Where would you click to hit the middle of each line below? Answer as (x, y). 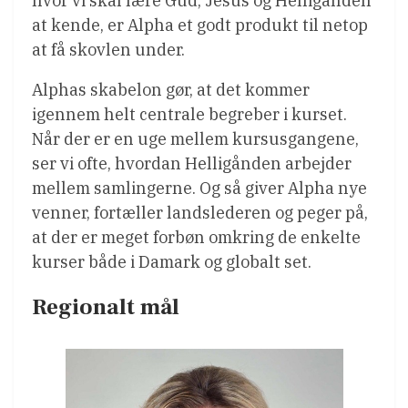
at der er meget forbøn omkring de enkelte (196, 238)
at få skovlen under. (108, 50)
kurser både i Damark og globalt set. (172, 262)
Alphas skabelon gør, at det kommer (171, 90)
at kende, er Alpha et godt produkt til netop (200, 25)
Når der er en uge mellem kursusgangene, (195, 139)
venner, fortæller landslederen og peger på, (200, 213)
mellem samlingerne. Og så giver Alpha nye (199, 189)
